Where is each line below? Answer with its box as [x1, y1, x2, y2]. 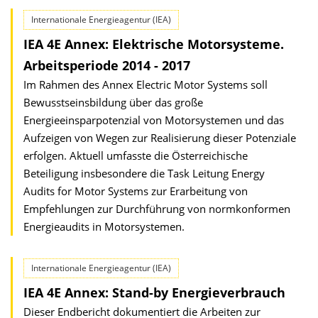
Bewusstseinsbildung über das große [23, 95, 203, 109]
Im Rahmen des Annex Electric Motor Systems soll [23, 77, 268, 92]
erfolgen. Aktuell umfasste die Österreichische [23, 148, 248, 163]
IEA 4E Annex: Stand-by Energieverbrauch [23, 284, 285, 301]
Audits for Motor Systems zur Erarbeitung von [23, 184, 248, 198]
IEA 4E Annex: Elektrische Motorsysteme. [23, 35, 284, 53]
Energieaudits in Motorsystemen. [23, 219, 185, 234]
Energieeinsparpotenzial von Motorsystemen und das [23, 113, 284, 127]
